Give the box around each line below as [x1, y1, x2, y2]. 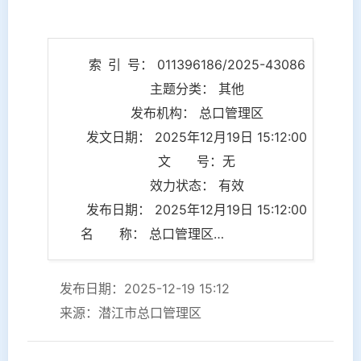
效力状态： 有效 [149, 176, 244, 193]
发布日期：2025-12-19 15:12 [59, 280, 230, 297]
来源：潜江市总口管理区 [59, 304, 201, 321]
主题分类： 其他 [149, 80, 244, 97]
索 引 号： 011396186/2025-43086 [88, 56, 305, 73]
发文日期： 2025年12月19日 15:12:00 [86, 128, 307, 145]
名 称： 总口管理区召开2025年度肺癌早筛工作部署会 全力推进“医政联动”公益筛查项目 [213, 225, 224, 242]
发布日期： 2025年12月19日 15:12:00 [86, 201, 307, 218]
